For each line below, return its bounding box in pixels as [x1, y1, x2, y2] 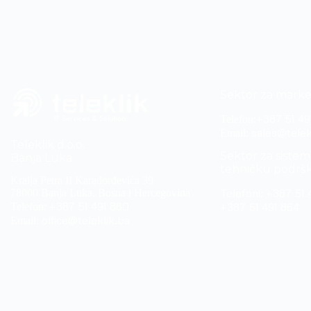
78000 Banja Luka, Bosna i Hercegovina [10, 187, 190, 199]
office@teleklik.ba [39, 213, 130, 228]
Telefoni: [220, 186, 267, 200]
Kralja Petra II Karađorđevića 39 [10, 174, 153, 187]
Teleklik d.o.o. [10, 137, 85, 151]
